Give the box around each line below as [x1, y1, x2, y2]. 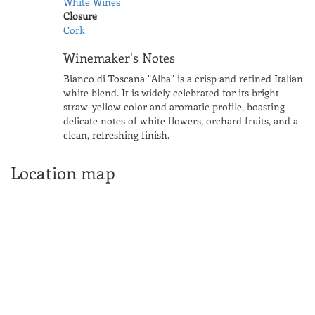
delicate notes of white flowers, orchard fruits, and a [63, 114, 298, 128]
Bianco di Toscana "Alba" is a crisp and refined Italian [63, 72, 303, 86]
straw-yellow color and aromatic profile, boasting [63, 100, 285, 114]
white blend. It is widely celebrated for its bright [63, 86, 279, 100]
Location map [11, 161, 115, 184]
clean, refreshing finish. [63, 128, 169, 142]
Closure [63, 9, 97, 23]
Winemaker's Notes [63, 49, 175, 67]
